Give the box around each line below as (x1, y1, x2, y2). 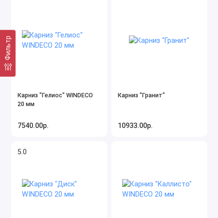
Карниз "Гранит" (118, 91, 165, 99)
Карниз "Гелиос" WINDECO (18, 91, 93, 99)
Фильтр (4, 35, 12, 60)
